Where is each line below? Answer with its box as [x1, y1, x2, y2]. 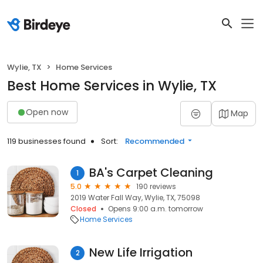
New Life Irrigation [89, 244, 193, 261]
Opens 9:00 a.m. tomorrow [108, 204, 203, 214]
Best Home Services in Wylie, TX [7, 76, 217, 95]
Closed [70, 204, 96, 214]
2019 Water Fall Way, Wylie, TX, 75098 [70, 193, 200, 203]
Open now [26, 106, 68, 118]
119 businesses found [7, 136, 86, 147]
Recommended [125, 136, 184, 147]
